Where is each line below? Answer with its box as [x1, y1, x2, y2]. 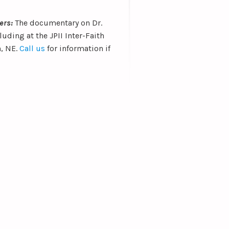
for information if [45, 43, 110, 53]
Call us [19, 43, 45, 53]
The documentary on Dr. [15, 18, 102, 28]
